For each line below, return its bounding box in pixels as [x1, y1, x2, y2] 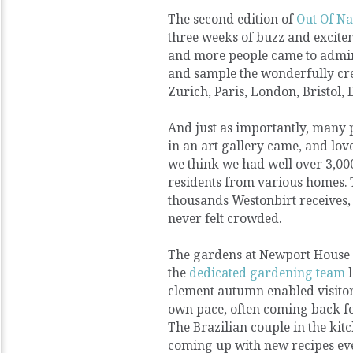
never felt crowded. [168, 210, 281, 228]
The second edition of [168, 10, 296, 28]
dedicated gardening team [189, 264, 345, 282]
